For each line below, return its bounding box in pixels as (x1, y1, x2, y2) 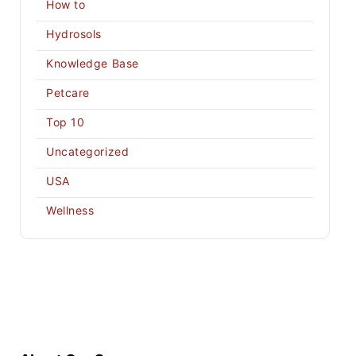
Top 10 (46, 115, 85, 129)
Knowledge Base (46, 56, 139, 70)
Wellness (46, 203, 95, 217)
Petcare (46, 86, 90, 99)
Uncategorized (46, 145, 130, 158)
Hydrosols (46, 27, 103, 41)
